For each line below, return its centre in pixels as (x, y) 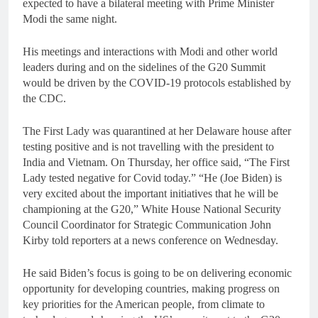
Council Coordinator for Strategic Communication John (147, 225)
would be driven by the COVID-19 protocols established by (157, 83)
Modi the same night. (70, 19)
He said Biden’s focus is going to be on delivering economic (157, 273)
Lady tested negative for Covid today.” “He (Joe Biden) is (152, 178)
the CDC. (44, 99)
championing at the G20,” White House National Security (152, 209)
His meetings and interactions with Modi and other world (150, 52)
